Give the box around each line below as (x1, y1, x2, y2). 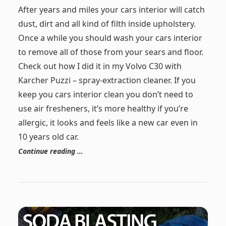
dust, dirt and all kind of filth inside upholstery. (18, 18, 196, 29)
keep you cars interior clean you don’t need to (18, 88, 193, 100)
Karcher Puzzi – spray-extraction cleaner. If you (18, 74, 196, 86)
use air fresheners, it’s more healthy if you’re (18, 102, 188, 114)
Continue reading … (18, 146, 83, 156)
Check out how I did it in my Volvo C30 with (18, 60, 182, 72)
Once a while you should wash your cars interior (18, 32, 202, 43)
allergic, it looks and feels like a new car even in (18, 117, 198, 128)
